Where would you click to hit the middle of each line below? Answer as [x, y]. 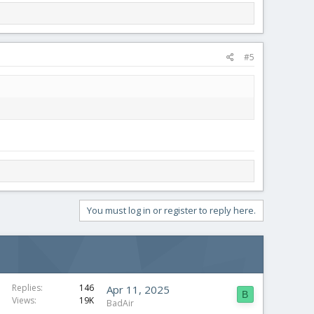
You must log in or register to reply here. [171, 210]
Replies [26, 287]
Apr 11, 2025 [138, 289]
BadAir [120, 303]
